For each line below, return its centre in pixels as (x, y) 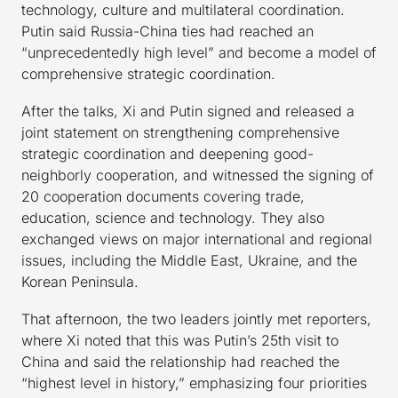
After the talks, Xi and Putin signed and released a (188, 111)
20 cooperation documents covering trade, (163, 197)
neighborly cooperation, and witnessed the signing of (198, 175)
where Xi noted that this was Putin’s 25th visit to (180, 341)
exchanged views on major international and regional (197, 239)
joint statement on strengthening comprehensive (180, 133)
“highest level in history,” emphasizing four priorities (194, 383)
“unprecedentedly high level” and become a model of (199, 53)
